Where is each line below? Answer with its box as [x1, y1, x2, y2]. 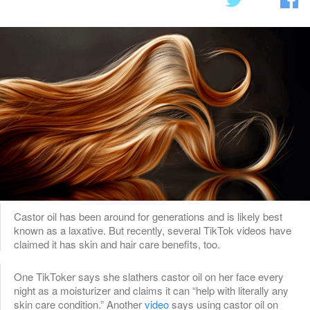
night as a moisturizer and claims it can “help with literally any [14, 282, 289, 298]
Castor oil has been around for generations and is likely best [14, 208, 282, 224]
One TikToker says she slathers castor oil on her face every [14, 268, 284, 284]
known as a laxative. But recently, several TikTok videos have [14, 222, 291, 237]
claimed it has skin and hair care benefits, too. [14, 236, 220, 251]
